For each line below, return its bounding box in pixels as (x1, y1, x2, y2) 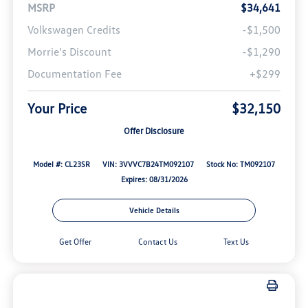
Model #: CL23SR (33, 159, 91, 169)
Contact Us (137, 236, 177, 247)
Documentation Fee (27, 67, 122, 81)
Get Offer (59, 236, 92, 247)
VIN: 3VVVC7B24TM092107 (102, 159, 194, 169)
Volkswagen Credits (27, 23, 120, 37)
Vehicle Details (129, 206, 179, 215)
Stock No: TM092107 (206, 159, 275, 169)
